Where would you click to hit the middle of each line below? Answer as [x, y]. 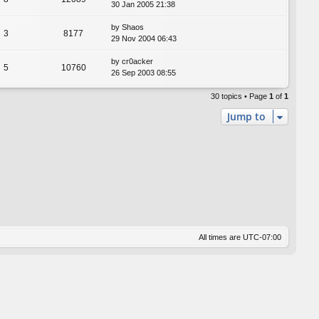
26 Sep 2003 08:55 [143, 73]
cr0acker [137, 62]
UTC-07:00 [262, 237]
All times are [221, 237]
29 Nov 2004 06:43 [144, 39]
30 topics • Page [240, 96]
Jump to [246, 117]
